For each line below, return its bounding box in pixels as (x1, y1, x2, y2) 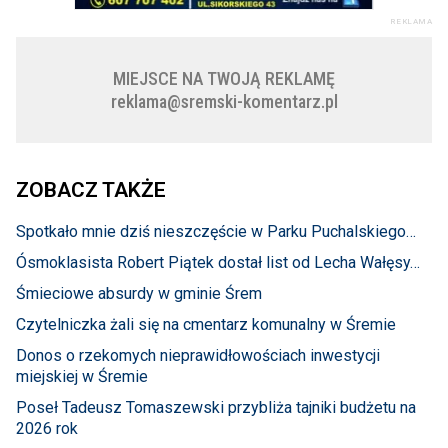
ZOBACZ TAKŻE (16, 177, 166, 202)
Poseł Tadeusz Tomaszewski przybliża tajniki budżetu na (16, 397, 416, 417)
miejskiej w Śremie (16, 366, 148, 386)
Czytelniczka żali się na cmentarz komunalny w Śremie (16, 314, 396, 334)
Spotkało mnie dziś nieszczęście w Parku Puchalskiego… (16, 221, 416, 241)
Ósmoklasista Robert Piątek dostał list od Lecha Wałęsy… (16, 252, 420, 272)
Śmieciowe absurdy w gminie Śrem (16, 283, 262, 303)
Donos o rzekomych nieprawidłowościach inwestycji (16, 345, 380, 365)
